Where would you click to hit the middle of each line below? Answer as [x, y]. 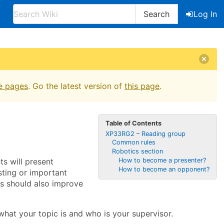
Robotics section [137, 151]
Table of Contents [134, 123]
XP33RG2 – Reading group [146, 133]
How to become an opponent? [164, 169]
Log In [205, 14]
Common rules [133, 142]
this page [142, 86]
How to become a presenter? [162, 160]
